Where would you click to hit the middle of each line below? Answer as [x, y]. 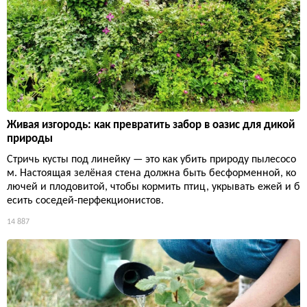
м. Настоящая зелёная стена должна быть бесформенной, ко [151, 173]
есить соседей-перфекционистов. [85, 200]
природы [30, 138]
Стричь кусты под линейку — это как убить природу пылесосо [151, 159]
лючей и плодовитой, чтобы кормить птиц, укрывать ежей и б [153, 187]
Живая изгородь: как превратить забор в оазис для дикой [151, 125]
